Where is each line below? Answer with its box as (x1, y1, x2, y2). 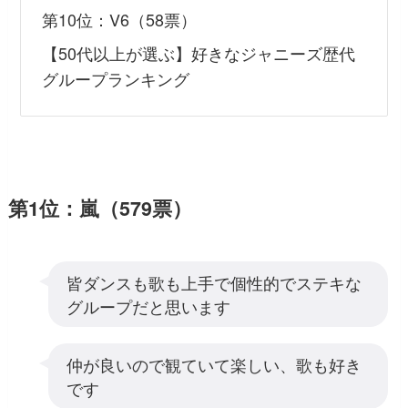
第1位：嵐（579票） (7, 193, 192, 222)
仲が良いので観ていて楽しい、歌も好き (66, 352, 362, 376)
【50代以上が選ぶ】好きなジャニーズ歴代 (41, 40, 355, 65)
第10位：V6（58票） (41, 6, 197, 31)
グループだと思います (66, 293, 230, 318)
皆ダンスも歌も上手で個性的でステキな (66, 270, 362, 294)
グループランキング (41, 66, 189, 90)
